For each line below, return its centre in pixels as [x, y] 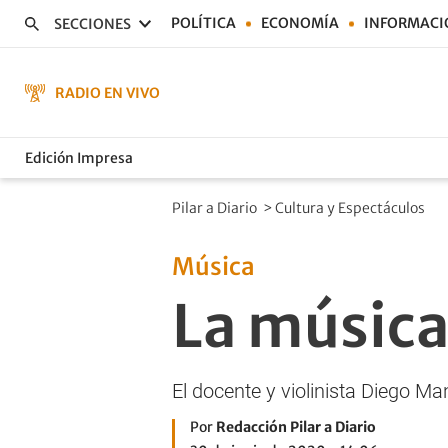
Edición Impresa [79, 157]
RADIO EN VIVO [107, 92]
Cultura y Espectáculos [351, 208]
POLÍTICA [203, 23]
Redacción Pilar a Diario [296, 427]
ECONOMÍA [300, 23]
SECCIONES [92, 23]
